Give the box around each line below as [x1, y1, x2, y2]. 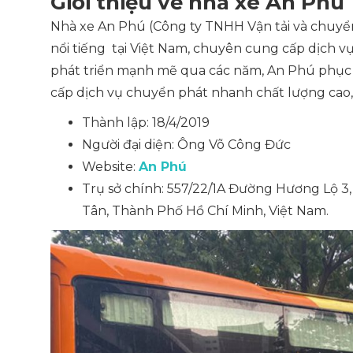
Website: [82, 159, 139, 174]
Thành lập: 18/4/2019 [82, 115, 210, 130]
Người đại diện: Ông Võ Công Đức [82, 137, 291, 152]
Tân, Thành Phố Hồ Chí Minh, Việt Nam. [82, 203, 329, 218]
